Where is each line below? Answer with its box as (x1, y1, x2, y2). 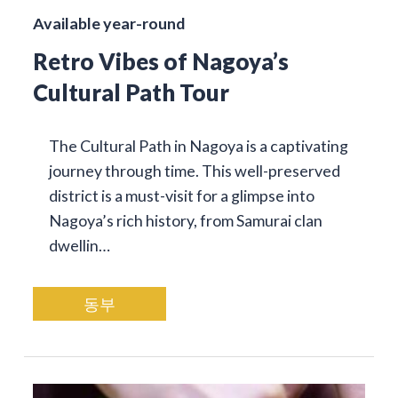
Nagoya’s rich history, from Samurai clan (48, 211, 322, 231)
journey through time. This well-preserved (48, 161, 340, 181)
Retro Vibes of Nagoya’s (32, 48, 289, 76)
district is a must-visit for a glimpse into (48, 186, 314, 206)
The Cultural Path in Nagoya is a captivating (48, 136, 348, 156)
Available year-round (32, 13, 185, 34)
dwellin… (48, 235, 110, 256)
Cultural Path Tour (32, 79, 229, 107)
